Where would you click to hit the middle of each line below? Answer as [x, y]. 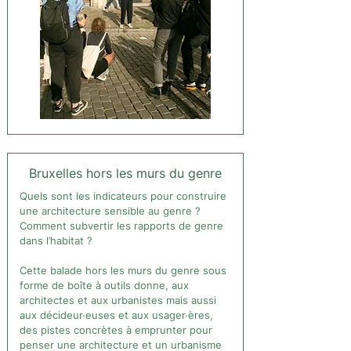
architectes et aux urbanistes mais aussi [118, 300]
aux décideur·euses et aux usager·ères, [116, 315]
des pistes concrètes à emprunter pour [116, 330]
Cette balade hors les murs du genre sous [123, 270]
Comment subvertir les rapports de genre [121, 226]
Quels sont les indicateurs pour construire [123, 196]
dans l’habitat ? [56, 241]
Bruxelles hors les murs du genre [125, 173]
